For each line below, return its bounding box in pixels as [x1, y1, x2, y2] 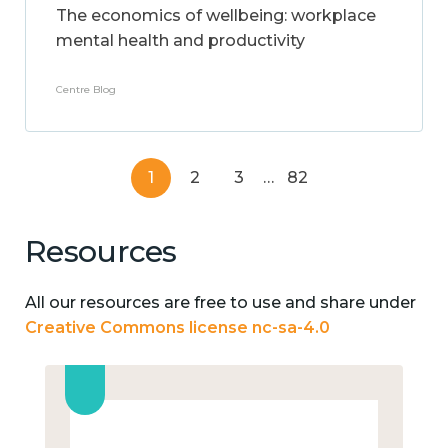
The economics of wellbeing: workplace [56, 6, 376, 25]
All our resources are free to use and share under [25, 292, 416, 312]
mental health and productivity [56, 31, 305, 50]
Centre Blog [56, 83, 116, 96]
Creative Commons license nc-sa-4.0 [25, 317, 330, 337]
